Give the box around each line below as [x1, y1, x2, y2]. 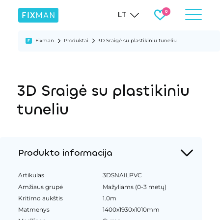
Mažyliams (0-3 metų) [103, 183, 167, 191]
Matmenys [18, 205, 50, 213]
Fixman [35, 37, 55, 44]
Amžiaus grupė [18, 183, 63, 191]
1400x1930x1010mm [103, 205, 160, 213]
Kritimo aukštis [18, 194, 63, 202]
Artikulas [18, 171, 44, 179]
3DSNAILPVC [103, 171, 142, 179]
